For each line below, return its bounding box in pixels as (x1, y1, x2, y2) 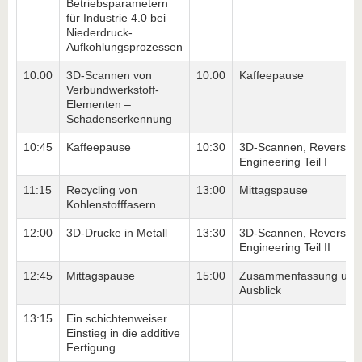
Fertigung (66, 341, 116, 355)
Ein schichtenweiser (66, 312, 167, 326)
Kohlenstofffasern (66, 198, 156, 212)
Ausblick (239, 284, 281, 297)
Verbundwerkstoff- (66, 83, 159, 97)
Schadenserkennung (66, 112, 172, 126)
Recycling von (66, 183, 137, 197)
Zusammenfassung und (239, 269, 360, 283)
